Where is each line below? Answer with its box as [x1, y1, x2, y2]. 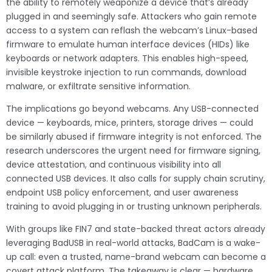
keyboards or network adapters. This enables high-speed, [6, 52, 248, 65]
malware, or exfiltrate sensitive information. [6, 80, 191, 93]
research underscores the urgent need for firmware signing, [6, 144, 260, 157]
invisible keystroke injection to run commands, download [6, 66, 246, 79]
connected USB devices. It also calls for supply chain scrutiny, [6, 172, 265, 185]
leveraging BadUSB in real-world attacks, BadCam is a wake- [6, 237, 260, 250]
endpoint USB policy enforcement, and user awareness [6, 186, 239, 199]
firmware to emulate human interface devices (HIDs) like [6, 38, 250, 51]
